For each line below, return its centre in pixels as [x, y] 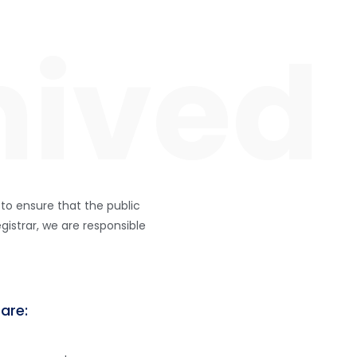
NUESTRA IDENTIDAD [203, 56]
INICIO [104, 56]
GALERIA [308, 56]
